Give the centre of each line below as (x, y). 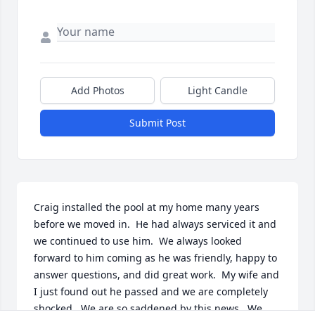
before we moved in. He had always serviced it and (155, 224)
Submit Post (157, 123)
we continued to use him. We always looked (138, 241)
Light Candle (218, 91)
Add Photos (97, 91)
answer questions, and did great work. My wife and (156, 275)
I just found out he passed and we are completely (151, 292)
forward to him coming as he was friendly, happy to (155, 258)
